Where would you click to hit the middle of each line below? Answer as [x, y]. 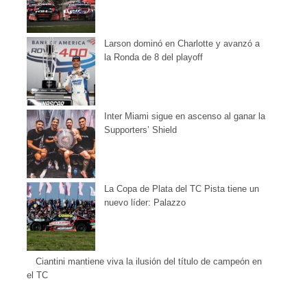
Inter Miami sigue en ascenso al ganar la [185, 116]
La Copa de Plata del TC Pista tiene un [182, 189]
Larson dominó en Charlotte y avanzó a [182, 44]
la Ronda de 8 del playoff [154, 57]
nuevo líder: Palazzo [145, 202]
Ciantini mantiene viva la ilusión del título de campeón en [149, 261]
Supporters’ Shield [141, 130]
